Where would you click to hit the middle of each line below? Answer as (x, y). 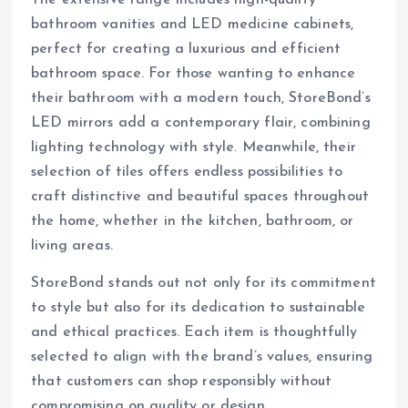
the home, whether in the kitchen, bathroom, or (193, 222)
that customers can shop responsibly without (182, 382)
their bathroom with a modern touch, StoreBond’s (201, 99)
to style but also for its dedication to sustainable (199, 308)
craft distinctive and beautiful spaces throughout (200, 197)
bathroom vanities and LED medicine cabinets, (193, 25)
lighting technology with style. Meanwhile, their (194, 148)
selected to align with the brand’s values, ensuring (202, 357)
